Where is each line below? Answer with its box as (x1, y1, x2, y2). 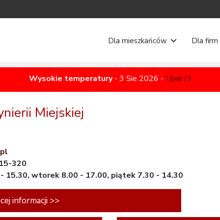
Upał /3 (165, 73, 192, 84)
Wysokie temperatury (28, 73, 112, 84)
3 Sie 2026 (119, 73, 159, 84)
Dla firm (192, 36, 218, 46)
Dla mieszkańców (108, 36, 167, 46)
